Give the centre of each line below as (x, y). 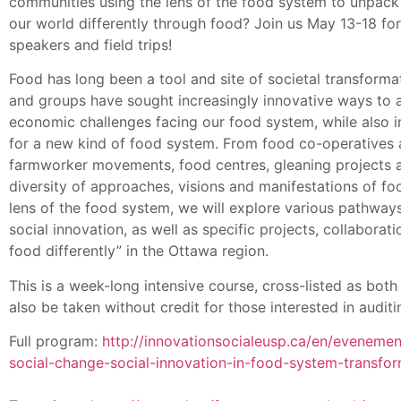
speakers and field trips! (93, 45)
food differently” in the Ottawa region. (139, 251)
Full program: (55, 341)
